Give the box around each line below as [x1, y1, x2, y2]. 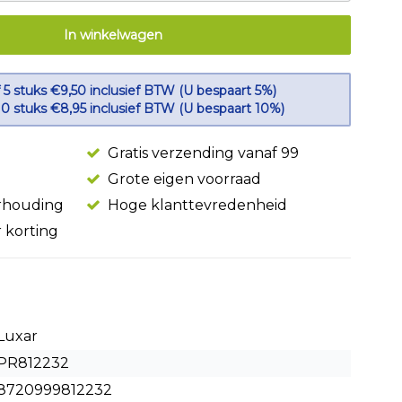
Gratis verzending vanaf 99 [104, 144, 299, 162]
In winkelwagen [64, 27, 163, 43]
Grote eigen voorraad [104, 170, 261, 188]
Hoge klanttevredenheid [104, 197, 287, 214]
